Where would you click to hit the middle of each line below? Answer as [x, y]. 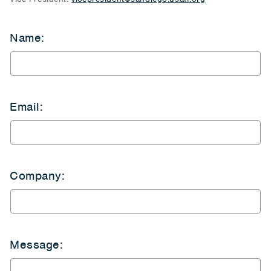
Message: [37, 245]
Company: [38, 176]
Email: [27, 107]
